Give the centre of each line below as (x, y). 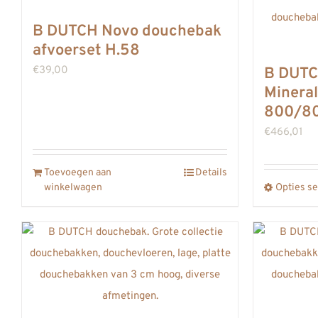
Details (211, 173)
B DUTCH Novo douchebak (127, 32)
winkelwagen (73, 188)
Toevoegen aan (78, 173)
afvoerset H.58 (86, 51)
